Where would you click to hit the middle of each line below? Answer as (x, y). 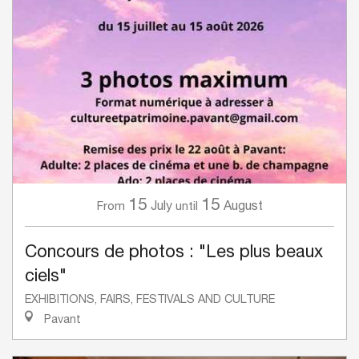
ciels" (46, 275)
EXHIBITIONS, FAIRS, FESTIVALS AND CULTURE (150, 299)
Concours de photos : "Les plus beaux (174, 251)
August (243, 206)
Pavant (61, 319)
